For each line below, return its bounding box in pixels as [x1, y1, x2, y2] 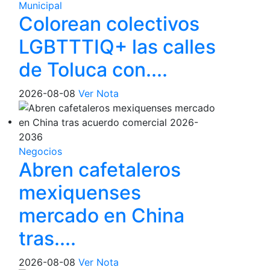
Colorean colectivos [19, 12, 199, 36]
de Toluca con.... [19, 58, 168, 81]
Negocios [19, 145, 62, 157]
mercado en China [19, 204, 184, 227]
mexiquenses [19, 181, 141, 204]
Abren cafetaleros [19, 158, 181, 181]
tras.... [19, 227, 76, 250]
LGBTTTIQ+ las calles [19, 35, 216, 58]
